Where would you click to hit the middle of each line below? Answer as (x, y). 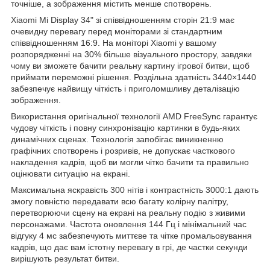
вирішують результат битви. (65, 259)
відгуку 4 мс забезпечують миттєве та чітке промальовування (131, 236)
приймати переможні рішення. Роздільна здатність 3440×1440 (133, 77)
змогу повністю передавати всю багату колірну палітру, (120, 202)
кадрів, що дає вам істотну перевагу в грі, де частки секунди (129, 247)
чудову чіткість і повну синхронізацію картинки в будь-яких (125, 128)
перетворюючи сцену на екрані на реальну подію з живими (128, 213)
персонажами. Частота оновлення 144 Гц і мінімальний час (129, 224)
